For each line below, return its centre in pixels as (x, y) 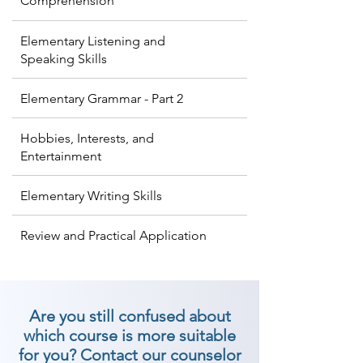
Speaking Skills (64, 59)
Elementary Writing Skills (91, 196)
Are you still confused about (130, 316)
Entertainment (61, 156)
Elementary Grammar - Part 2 (102, 98)
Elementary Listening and (93, 41)
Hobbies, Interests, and (87, 138)
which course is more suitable (130, 335)
